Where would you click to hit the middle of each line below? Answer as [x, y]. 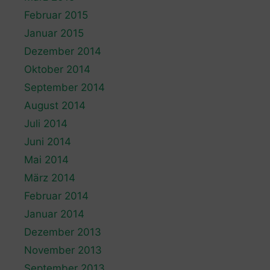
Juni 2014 [48, 142]
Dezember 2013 [63, 232]
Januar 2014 [54, 214]
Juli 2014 [46, 124]
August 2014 [55, 106]
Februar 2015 [56, 15]
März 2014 [50, 178]
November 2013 [63, 250]
